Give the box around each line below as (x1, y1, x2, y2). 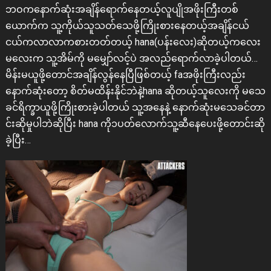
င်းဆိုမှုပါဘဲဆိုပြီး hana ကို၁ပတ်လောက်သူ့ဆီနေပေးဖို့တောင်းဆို (5, 118, 265, 130)
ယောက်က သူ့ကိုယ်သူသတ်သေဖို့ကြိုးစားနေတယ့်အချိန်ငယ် (5, 20, 249, 32)
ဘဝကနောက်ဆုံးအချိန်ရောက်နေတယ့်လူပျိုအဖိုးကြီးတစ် (5, 4, 238, 16)
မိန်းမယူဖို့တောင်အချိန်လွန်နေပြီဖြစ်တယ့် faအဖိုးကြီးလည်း (5, 69, 246, 81)
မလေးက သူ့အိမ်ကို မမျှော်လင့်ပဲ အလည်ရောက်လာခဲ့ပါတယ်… (5, 53, 258, 65)
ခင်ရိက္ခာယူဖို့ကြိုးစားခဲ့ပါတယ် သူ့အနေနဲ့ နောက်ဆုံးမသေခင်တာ (5, 102, 265, 114)
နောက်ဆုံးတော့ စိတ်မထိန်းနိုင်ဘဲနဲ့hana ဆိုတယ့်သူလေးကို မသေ (5, 85, 266, 97)
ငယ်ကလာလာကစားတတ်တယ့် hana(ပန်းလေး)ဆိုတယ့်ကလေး (5, 36, 261, 48)
